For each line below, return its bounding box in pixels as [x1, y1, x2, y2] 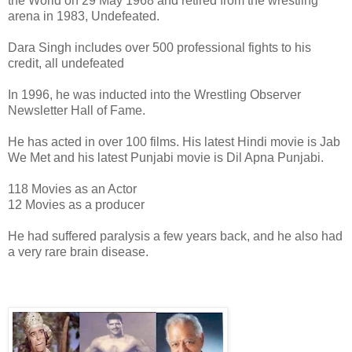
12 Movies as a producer [8, 197, 145, 211]
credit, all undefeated [8, 56, 124, 70]
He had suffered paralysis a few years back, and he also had [8, 229, 343, 243]
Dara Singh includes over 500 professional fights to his [8, 40, 311, 54]
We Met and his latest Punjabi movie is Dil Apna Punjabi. [8, 150, 324, 164]
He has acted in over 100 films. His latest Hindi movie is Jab [8, 134, 340, 148]
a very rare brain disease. [8, 244, 148, 258]
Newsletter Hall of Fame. [8, 103, 145, 117]
